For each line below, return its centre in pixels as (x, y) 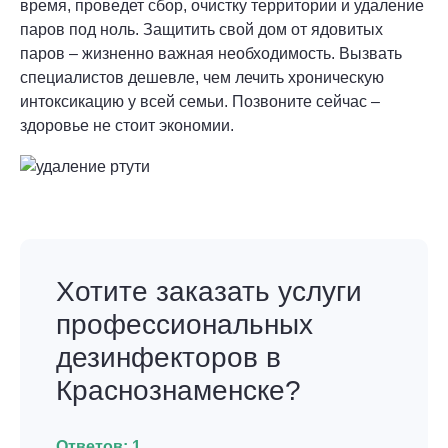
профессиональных (184, 325)
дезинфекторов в (168, 358)
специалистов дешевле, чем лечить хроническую (202, 78)
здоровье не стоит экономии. (127, 126)
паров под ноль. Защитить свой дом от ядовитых (201, 30)
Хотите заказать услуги (209, 292)
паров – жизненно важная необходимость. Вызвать (211, 54)
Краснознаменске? (178, 391)
